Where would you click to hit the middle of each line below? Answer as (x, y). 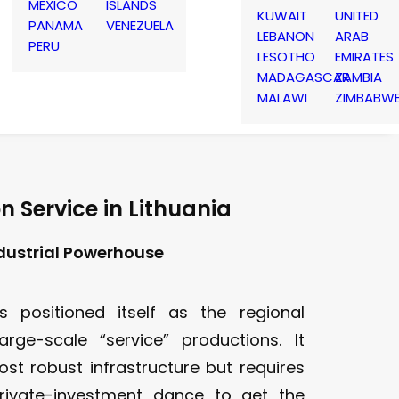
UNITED (357, 15)
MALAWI (282, 97)
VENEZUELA (140, 25)
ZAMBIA (358, 77)
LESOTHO (286, 56)
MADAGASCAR (304, 77)
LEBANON (286, 36)
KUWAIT (282, 15)
